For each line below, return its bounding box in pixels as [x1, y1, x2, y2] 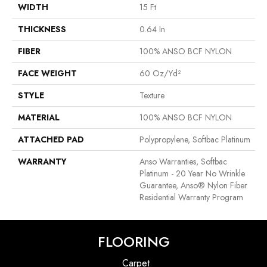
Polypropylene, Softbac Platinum [139, 133, 250, 146]
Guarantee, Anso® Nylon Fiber [139, 179, 247, 192]
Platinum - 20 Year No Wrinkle [139, 167, 245, 180]
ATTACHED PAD [18, 133, 84, 146]
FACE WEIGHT [18, 67, 77, 80]
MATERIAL [18, 111, 60, 124]
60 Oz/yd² [139, 67, 181, 80]
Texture [139, 89, 164, 102]
